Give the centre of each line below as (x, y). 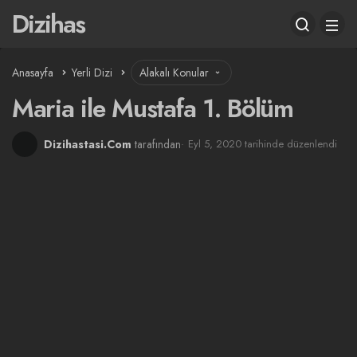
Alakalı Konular (176, 73)
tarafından (158, 144)
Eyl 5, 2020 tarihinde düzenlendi (263, 144)
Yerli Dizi (92, 73)
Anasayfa (33, 73)
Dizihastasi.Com (88, 144)
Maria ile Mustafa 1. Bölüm (153, 108)
